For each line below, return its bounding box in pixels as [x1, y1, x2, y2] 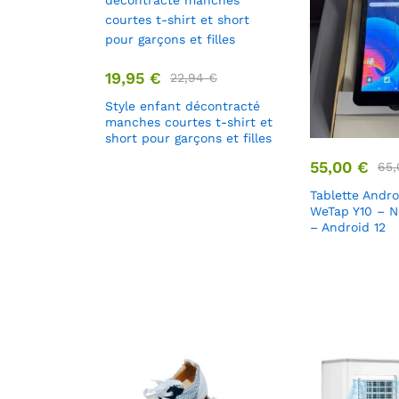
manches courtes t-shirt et [105, 115, 273, 130]
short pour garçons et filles [105, 131, 272, 146]
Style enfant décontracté [105, 99, 260, 114]
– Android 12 [310, 220, 386, 235]
